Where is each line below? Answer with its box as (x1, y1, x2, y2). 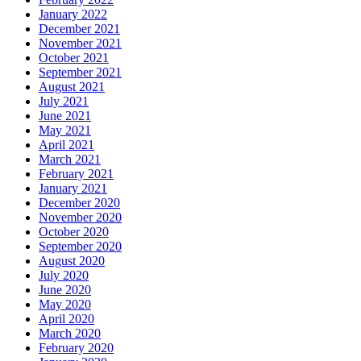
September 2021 (39, 65, 122, 80)
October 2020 (39, 225, 109, 239)
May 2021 (39, 123, 91, 138)
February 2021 (39, 167, 114, 181)
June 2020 (39, 283, 91, 297)
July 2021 (39, 94, 89, 109)
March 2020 (39, 326, 101, 341)
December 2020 (39, 196, 120, 210)
